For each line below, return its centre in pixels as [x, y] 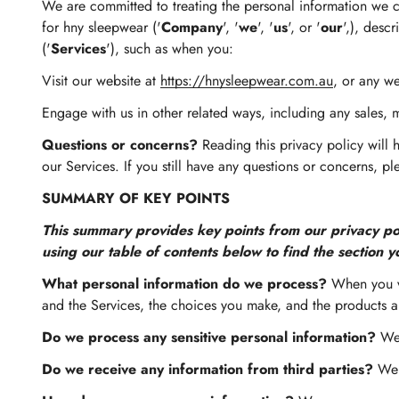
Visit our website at [101, 81]
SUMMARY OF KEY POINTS [136, 198]
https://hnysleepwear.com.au [247, 81]
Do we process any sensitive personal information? [209, 337]
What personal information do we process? [184, 284]
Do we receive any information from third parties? [208, 369]
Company [192, 27]
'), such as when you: [170, 49]
